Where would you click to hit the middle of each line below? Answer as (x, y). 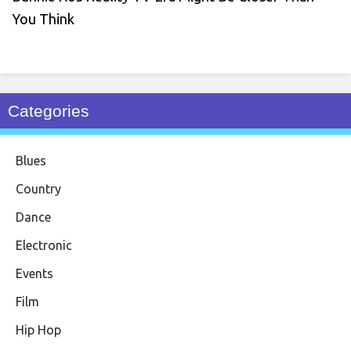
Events (34, 273)
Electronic (44, 245)
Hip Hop (38, 329)
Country (38, 188)
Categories (49, 110)
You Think (43, 18)
